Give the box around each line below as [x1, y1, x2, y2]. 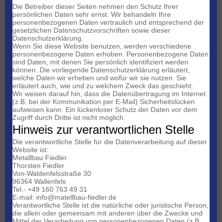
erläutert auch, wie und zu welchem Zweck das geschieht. [12, 82, 193, 90]
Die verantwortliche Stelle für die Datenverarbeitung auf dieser [12, 138, 207, 146]
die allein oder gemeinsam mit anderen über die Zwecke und [12, 209, 203, 218]
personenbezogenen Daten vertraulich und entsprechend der [12, 18, 204, 27]
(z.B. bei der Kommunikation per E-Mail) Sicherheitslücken [12, 98, 195, 106]
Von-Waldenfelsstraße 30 [12, 169, 91, 178]
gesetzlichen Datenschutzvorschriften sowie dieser [12, 26, 170, 35]
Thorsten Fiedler [12, 162, 64, 170]
